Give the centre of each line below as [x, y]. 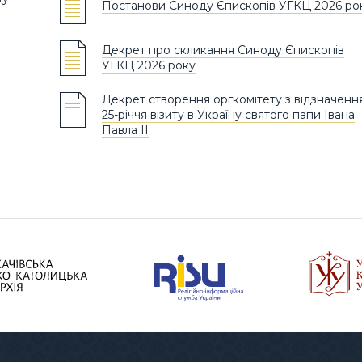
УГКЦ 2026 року [149, 65]
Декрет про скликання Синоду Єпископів [223, 50]
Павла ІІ [125, 130]
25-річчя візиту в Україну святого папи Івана [228, 114]
